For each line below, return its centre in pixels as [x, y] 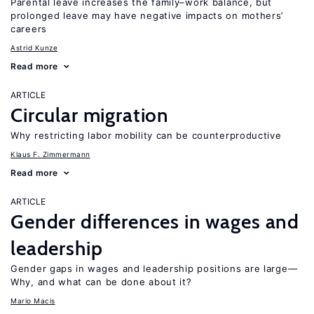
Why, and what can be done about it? [101, 282]
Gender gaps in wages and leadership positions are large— [154, 268]
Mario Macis [33, 301]
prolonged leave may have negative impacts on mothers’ [148, 15]
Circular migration [90, 115]
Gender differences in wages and [155, 221]
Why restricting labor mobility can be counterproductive [146, 135]
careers [29, 29]
